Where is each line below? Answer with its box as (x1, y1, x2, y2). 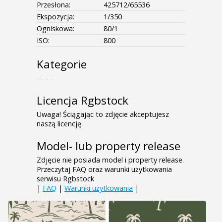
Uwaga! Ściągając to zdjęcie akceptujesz (37, 110, 169, 119)
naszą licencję (37, 119, 81, 129)
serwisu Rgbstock (37, 174, 94, 184)
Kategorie (37, 56, 87, 72)
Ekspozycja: (37, 12, 74, 22)
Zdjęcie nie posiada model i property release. (37, 155, 184, 165)
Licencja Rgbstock (37, 93, 128, 109)
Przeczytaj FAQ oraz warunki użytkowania (37, 165, 172, 174)
